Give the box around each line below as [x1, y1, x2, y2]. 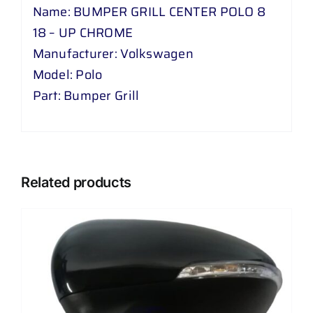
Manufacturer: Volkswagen [32, 44, 194, 64]
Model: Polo [32, 65, 103, 85]
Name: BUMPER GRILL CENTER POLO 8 [32, 2, 266, 22]
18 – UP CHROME [32, 23, 133, 43]
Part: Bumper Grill [32, 86, 140, 106]
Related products [21, 173, 132, 191]
